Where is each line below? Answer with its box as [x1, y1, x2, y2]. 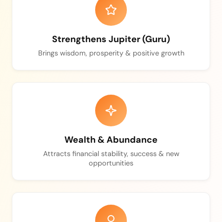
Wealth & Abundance [64, 133, 158, 146]
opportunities [89, 158, 133, 167]
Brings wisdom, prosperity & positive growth [38, 48, 184, 57]
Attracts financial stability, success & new [43, 149, 179, 158]
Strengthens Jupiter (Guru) [52, 33, 170, 45]
